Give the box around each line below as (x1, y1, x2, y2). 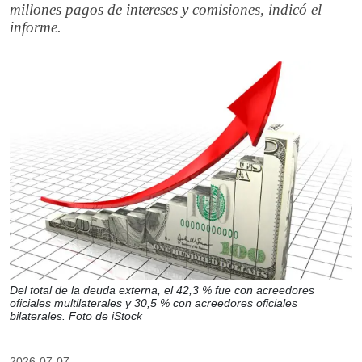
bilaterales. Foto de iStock (10, 309, 142, 323)
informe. (10, 19, 61, 36)
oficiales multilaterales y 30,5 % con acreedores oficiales (10, 297, 297, 310)
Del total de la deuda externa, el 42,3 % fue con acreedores (10, 284, 314, 297)
